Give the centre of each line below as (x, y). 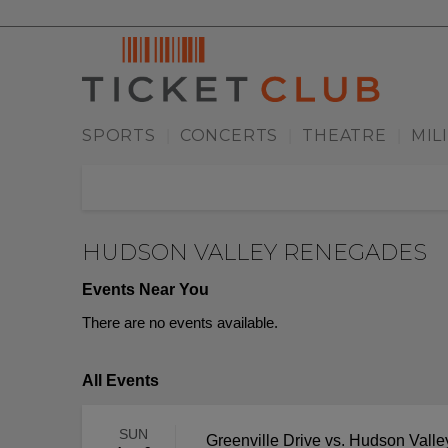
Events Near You (145, 290)
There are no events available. (180, 323)
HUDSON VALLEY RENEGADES (254, 253)
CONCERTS (229, 136)
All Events (120, 381)
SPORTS (119, 136)
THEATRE (344, 136)
